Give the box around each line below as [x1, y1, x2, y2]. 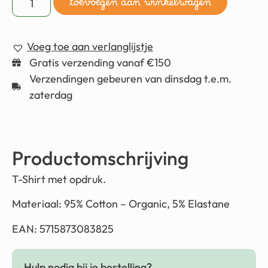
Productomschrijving [12, 145, 188, 170]
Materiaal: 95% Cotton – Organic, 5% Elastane [12, 197, 230, 211]
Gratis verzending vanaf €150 [29, 55, 171, 69]
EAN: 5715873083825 [12, 221, 114, 236]
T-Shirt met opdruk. [12, 172, 108, 186]
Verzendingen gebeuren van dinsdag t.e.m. [29, 71, 232, 86]
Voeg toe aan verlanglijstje [27, 39, 153, 53]
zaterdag [29, 87, 72, 102]
